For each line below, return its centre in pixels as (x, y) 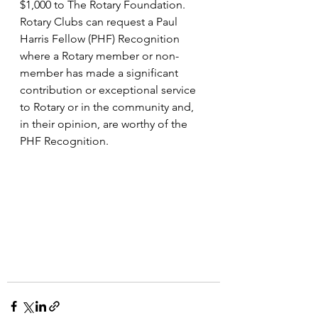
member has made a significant (100, 73)
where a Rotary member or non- (99, 56)
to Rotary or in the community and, (108, 107)
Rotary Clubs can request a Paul (100, 22)
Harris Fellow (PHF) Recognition (101, 39)
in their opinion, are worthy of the (105, 124)
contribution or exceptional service (109, 90)
